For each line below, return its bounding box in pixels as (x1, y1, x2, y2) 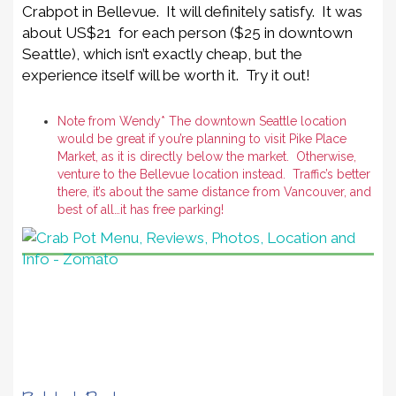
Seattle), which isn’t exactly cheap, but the (22, 45, 302, 64)
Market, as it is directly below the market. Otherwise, (57, 149, 356, 164)
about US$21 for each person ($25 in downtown (22, 24, 353, 42)
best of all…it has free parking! (57, 202, 224, 217)
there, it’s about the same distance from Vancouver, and (57, 185, 371, 200)
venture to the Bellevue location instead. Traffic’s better (57, 167, 370, 182)
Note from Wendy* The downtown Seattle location (57, 114, 346, 129)
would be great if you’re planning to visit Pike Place (57, 132, 346, 147)
